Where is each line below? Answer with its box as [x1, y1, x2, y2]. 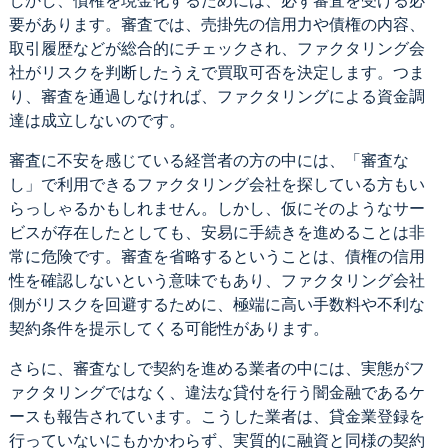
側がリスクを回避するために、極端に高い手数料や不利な [8, 295, 425, 313]
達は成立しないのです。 [8, 111, 185, 129]
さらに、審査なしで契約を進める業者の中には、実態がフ [8, 359, 425, 377]
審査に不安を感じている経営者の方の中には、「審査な [8, 151, 409, 169]
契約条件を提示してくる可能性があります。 [8, 319, 329, 337]
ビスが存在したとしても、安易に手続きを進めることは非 [8, 223, 425, 241]
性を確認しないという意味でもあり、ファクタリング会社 [8, 271, 425, 289]
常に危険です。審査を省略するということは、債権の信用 [8, 247, 425, 265]
